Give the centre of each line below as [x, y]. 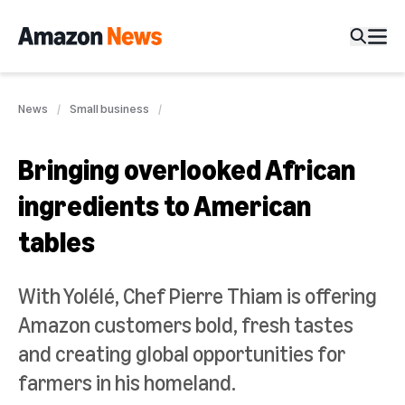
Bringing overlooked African [187, 169]
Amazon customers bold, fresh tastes [186, 325]
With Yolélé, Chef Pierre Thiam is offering [198, 296]
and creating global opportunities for [182, 353]
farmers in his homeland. [127, 382]
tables [57, 241]
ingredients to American [165, 205]
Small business [109, 108]
